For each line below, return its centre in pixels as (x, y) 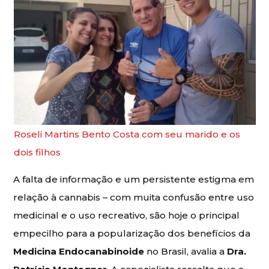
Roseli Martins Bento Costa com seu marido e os (127, 134)
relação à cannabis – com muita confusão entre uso (134, 197)
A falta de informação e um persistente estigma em (134, 179)
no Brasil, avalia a (186, 251)
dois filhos (37, 152)
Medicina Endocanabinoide (79, 251)
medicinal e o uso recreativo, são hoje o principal (127, 215)
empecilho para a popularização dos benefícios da (132, 233)
